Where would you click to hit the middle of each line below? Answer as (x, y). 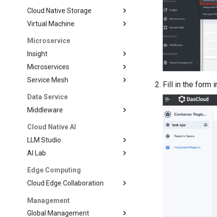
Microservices (48, 67)
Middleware (45, 110)
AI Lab (37, 153)
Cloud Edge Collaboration (66, 183)
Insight (38, 54)
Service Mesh (48, 80)
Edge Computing (54, 170)
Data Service (48, 97)
